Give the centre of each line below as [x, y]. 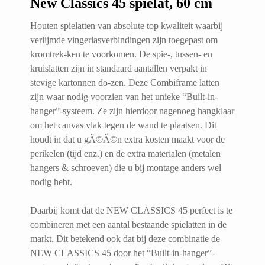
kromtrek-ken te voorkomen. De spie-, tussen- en [121, 54]
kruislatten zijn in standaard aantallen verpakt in [119, 68]
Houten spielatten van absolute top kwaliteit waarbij [127, 25]
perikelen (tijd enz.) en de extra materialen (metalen [125, 153]
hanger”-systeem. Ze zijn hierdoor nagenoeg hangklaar [132, 111]
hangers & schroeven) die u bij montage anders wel [126, 167]
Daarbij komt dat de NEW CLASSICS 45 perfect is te [131, 210]
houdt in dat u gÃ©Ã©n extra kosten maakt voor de [127, 139]
